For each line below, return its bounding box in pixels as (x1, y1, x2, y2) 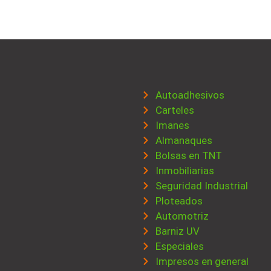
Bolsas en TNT (155, 149, 222, 162)
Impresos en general (155, 255, 249, 267)
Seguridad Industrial (155, 179, 248, 192)
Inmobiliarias (155, 164, 214, 177)
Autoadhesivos (155, 88, 224, 101)
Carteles (155, 103, 194, 116)
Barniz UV (155, 224, 200, 237)
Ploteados (155, 194, 203, 207)
